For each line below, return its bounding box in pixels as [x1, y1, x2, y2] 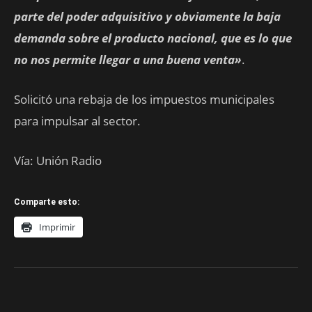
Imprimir [39, 221, 75, 233]
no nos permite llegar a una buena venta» [14, 52, 242, 68]
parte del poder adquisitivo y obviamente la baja [14, 8, 281, 24]
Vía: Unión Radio [14, 153, 102, 169]
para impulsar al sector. [14, 113, 141, 129]
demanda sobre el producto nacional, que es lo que [14, 30, 292, 46]
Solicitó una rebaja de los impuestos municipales [14, 91, 274, 107]
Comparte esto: [14, 197, 79, 207]
